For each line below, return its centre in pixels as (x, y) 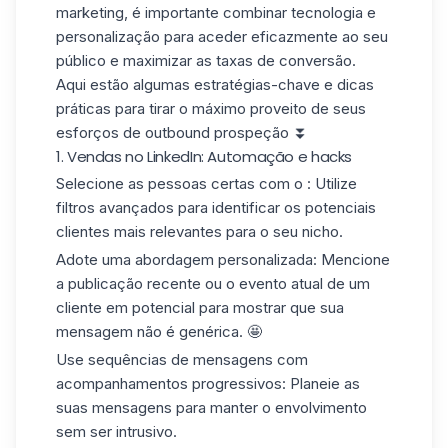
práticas (83, 108)
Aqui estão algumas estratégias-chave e (196, 84)
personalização (108, 36)
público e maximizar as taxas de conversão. (206, 60)
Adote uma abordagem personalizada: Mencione (223, 260)
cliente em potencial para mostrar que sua (200, 308)
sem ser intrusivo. (116, 431)
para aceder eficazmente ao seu (274, 36)
